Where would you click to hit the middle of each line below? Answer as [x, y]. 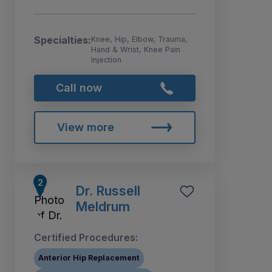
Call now [79, 88]
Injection [106, 60]
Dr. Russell [108, 190]
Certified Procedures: [86, 237]
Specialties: [63, 40]
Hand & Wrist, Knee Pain [136, 50]
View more [85, 127]
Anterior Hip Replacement [89, 258]
